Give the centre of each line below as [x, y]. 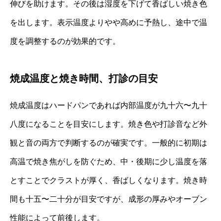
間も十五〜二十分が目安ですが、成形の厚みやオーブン [109, 199]
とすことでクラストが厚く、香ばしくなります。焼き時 [109, 181]
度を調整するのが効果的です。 [65, 41]
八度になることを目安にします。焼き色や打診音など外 [109, 124]
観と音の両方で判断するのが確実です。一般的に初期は [109, 143]
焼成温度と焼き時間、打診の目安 [84, 79]
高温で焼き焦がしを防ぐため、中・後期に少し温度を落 [109, 162]
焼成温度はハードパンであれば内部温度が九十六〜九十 [109, 106]
